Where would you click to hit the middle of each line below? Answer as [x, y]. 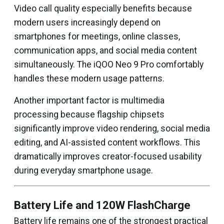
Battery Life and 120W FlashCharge [102, 205]
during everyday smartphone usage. [83, 170]
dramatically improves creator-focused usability [108, 156]
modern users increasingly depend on [87, 22]
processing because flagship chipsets [89, 114]
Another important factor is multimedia [89, 100]
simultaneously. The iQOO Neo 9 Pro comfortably [109, 64]
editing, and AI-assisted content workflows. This [107, 142]
